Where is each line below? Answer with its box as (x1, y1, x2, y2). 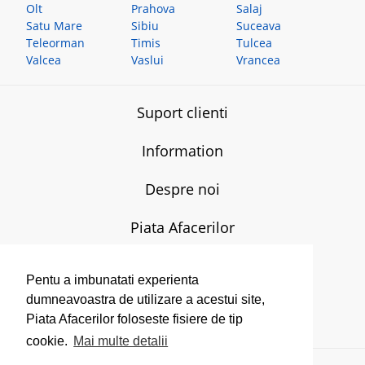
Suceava (236, 18, 282, 34)
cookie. (26, 334, 71, 349)
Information (142, 141, 223, 161)
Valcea (26, 52, 62, 68)
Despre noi (145, 179, 220, 200)
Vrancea (236, 52, 281, 68)
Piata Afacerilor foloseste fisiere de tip (26, 312, 243, 327)
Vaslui (131, 52, 165, 68)
